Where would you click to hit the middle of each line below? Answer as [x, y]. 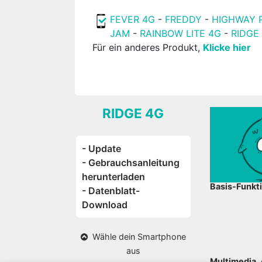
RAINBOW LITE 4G [181, 33]
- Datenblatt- [111, 191]
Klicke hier [227, 47]
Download [105, 205]
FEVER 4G [133, 19]
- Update [102, 149]
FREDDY [184, 19]
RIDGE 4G [133, 113]
